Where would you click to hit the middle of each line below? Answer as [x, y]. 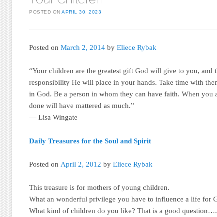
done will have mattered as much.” [82, 106]
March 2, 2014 [83, 48]
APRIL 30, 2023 [82, 12]
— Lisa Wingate [54, 117]
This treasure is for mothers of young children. [100, 187]
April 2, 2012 [81, 164]
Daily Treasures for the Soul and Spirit [90, 141]
